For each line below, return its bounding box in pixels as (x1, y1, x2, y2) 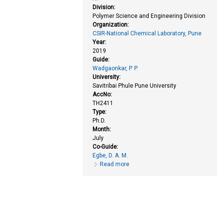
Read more (100, 160, 130, 168)
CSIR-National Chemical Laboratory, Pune (93, 30, 202, 37)
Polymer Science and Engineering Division (93, 12, 206, 19)
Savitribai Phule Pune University (93, 82, 177, 89)
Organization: (93, 21, 131, 28)
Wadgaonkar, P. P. (93, 64, 139, 72)
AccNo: (93, 91, 114, 98)
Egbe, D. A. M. (93, 152, 128, 159)
